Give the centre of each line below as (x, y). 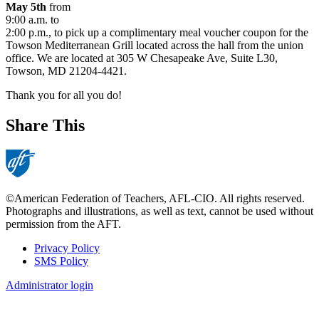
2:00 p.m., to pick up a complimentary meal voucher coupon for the (157, 33)
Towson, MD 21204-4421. (66, 71)
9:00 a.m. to (32, 20)
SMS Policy (61, 261)
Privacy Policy (67, 248)
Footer (30, 265)
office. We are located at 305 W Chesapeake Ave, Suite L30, (142, 58)
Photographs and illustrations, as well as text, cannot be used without (159, 211)
